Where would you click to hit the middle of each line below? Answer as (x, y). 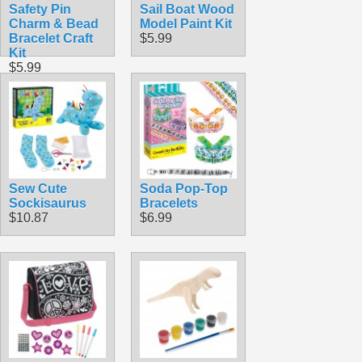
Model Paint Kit (186, 23)
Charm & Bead (54, 23)
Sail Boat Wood (187, 9)
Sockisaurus (48, 203)
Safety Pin (40, 9)
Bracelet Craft (51, 38)
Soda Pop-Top (184, 188)
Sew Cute (38, 188)
